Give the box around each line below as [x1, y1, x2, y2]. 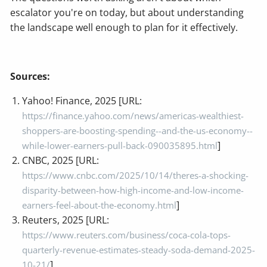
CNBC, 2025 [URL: [22, 153, 100, 167]
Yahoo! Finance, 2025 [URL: [22, 94, 142, 107]
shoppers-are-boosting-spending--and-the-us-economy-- [22, 124, 253, 136]
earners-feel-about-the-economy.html [22, 198, 177, 211]
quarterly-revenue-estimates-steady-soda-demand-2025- [22, 243, 256, 256]
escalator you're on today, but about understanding [10, 5, 244, 19]
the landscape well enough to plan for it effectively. [10, 20, 238, 34]
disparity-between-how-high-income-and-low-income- [22, 184, 244, 196]
